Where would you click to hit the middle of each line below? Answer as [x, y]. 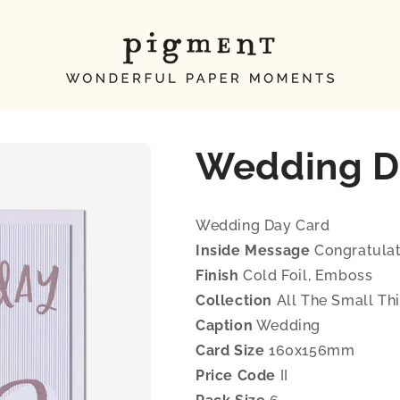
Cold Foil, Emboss [306, 275]
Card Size [230, 350]
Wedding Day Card [263, 225]
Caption [225, 325]
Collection [234, 300]
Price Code [236, 375]
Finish [217, 275]
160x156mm [310, 350]
